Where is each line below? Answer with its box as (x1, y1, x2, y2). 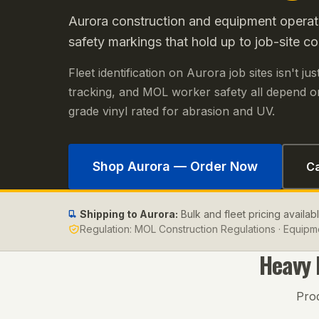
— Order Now (170, 159, 258, 174)
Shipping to (80, 208, 140, 220)
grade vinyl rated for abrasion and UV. (68, 104, 275, 118)
